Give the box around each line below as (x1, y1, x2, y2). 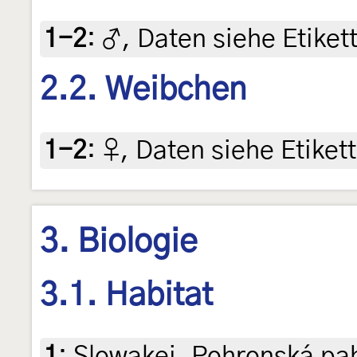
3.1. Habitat (40, 279, 213, 312)
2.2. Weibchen (40, 73, 246, 106)
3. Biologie (40, 226, 198, 259)
